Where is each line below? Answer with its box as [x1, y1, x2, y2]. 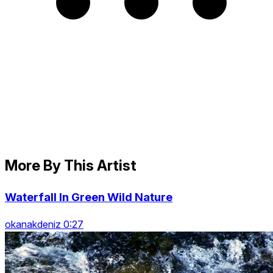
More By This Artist [5, 156, 136, 174]
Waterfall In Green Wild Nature [5, 190, 172, 204]
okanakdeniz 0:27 [5, 218, 83, 231]
